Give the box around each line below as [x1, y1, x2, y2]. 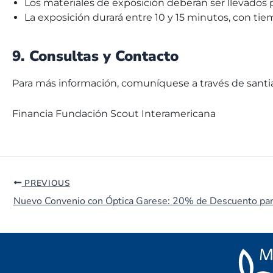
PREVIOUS [21, 177, 70, 189]
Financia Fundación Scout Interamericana [12, 107, 216, 119]
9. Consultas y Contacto [12, 46, 179, 66]
